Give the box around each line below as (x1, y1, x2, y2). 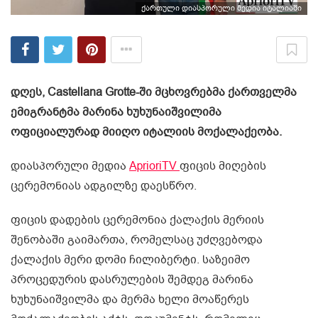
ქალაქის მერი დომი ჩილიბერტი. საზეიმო (11, 252, 250, 268)
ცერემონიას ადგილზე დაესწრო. (11, 178, 197, 194)
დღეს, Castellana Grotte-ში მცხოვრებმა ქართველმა (11, 84, 297, 101)
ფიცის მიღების (180, 158, 266, 175)
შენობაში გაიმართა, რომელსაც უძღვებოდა (11, 232, 263, 248)
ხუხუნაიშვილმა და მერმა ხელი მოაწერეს (11, 292, 249, 308)
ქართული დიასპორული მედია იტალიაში (141, 3, 302, 14)
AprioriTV (129, 158, 180, 175)
